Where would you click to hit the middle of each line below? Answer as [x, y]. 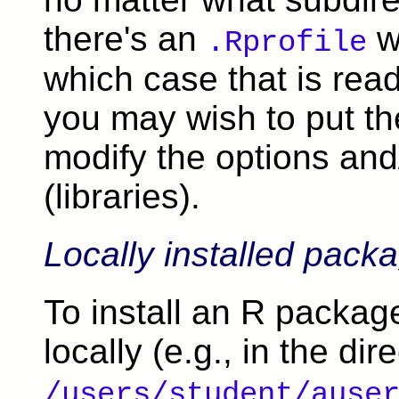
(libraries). [122, 196]
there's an [125, 38]
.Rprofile [287, 42]
